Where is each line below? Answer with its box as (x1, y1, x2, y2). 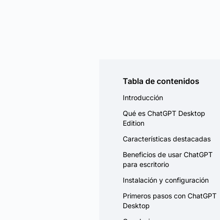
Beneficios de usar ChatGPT (123, 150, 213, 159)
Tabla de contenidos (123, 76, 199, 86)
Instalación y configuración (123, 175, 209, 184)
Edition (123, 118, 144, 127)
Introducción (123, 93, 163, 102)
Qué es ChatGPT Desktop (123, 109, 205, 117)
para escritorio (123, 160, 169, 168)
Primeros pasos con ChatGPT (123, 191, 217, 200)
